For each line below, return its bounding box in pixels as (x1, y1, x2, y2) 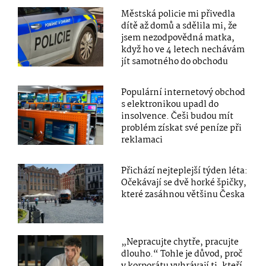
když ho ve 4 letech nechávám (121, 42, 245, 57)
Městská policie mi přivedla (121, 7, 236, 21)
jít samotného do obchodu (121, 54, 229, 69)
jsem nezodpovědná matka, (121, 30, 235, 45)
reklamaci (121, 132, 163, 147)
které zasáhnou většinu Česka (121, 187, 245, 202)
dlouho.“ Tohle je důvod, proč (121, 246, 243, 261)
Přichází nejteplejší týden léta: (121, 163, 248, 178)
